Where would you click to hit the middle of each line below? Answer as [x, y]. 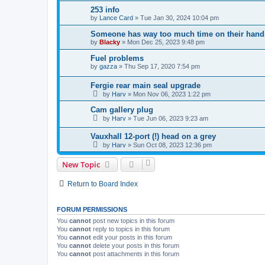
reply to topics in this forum [130, 229]
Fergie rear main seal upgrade [146, 85]
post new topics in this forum [133, 221]
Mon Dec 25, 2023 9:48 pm [166, 42]
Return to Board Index [103, 184]
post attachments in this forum [135, 254]
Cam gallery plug [122, 109]
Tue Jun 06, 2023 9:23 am [171, 118]
